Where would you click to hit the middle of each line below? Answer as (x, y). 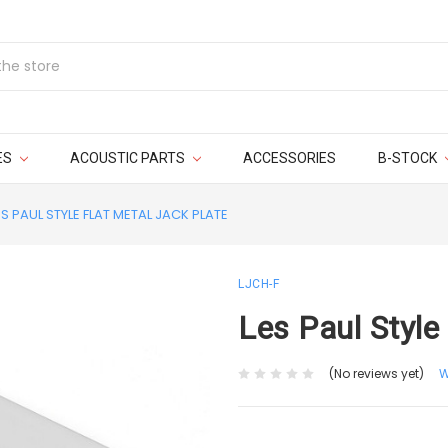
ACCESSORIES (289, 158)
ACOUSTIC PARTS (128, 158)
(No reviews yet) (376, 374)
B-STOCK (408, 158)
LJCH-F (258, 284)
